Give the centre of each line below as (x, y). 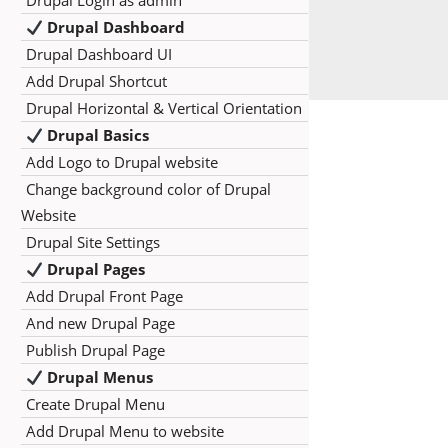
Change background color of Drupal (148, 189)
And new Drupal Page (100, 323)
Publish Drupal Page (95, 350)
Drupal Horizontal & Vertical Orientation (164, 108)
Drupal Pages (94, 269)
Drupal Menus (98, 377)
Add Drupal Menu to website (125, 431)
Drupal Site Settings (93, 242)
